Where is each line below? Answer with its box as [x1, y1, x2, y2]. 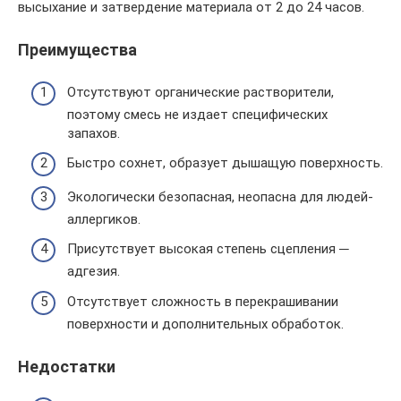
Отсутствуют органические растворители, [67, 83, 334, 100]
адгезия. [67, 263, 120, 280]
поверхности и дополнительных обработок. [67, 315, 344, 332]
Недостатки [18, 356, 115, 376]
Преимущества [18, 40, 137, 60]
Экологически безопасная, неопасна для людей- [67, 188, 373, 205]
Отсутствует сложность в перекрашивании [67, 293, 338, 310]
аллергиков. [67, 210, 141, 227]
